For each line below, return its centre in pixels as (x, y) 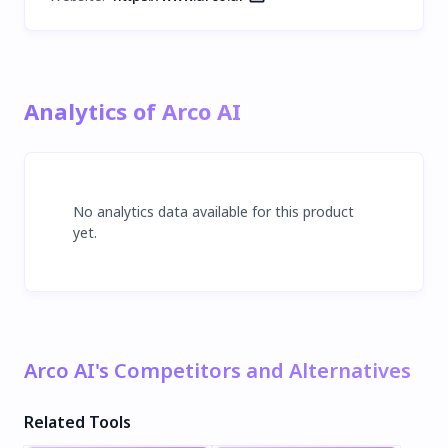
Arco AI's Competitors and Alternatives (217, 370)
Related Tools (77, 421)
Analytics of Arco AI (132, 110)
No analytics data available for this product (213, 211)
